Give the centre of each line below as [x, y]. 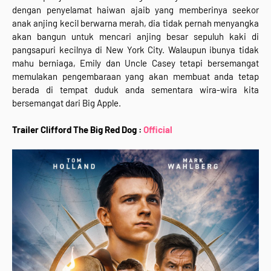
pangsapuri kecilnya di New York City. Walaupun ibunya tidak [135, 50]
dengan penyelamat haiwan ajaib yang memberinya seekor [135, 10]
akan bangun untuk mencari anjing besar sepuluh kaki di [135, 37]
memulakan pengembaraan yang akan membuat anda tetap [135, 77]
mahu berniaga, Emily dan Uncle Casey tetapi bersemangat [135, 63]
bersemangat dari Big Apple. [67, 103]
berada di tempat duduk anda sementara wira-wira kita [135, 90]
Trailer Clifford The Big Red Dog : [78, 130]
